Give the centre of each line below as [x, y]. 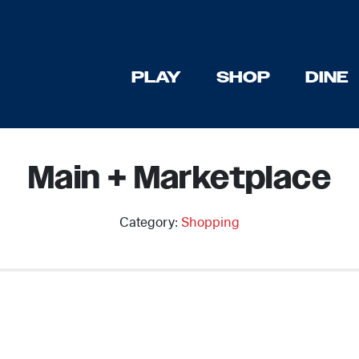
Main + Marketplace [179, 179]
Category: [150, 221]
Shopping [210, 221]
